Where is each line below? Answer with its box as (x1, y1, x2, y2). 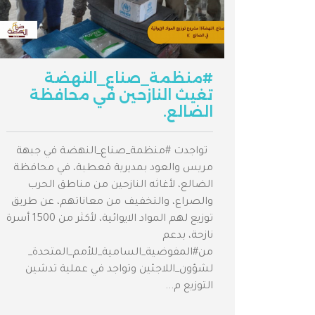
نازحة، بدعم (162, 231, 213, 243)
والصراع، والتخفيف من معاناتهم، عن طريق (11, 197, 213, 209)
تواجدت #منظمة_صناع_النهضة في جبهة (16, 146, 213, 158)
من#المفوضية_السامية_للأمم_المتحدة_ (28, 247, 213, 259)
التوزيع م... (165, 281, 213, 293)
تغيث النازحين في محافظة (30, 86, 213, 104)
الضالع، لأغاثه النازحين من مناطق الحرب (27, 180, 213, 192)
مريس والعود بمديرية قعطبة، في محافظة (13, 163, 213, 175)
